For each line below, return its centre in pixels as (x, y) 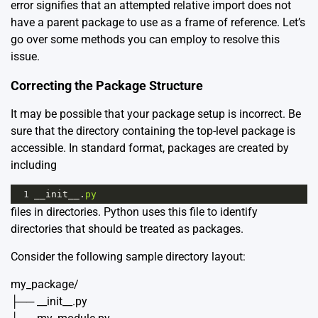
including (34, 165)
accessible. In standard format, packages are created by (150, 148)
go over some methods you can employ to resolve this (145, 40)
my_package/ (45, 285)
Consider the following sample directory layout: (128, 257)
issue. (25, 57)
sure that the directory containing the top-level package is (153, 131)
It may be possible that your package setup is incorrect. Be (156, 114)
